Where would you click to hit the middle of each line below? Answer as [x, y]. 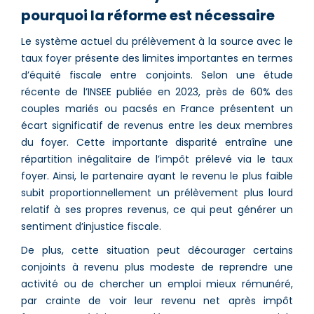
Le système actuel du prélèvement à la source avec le [157, 41]
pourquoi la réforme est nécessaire [148, 15]
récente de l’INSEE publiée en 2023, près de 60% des [157, 91]
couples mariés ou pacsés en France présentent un [157, 108]
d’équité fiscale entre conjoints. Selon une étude [157, 75]
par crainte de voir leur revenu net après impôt [157, 300]
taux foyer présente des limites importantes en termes [157, 58]
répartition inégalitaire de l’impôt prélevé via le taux [157, 159]
